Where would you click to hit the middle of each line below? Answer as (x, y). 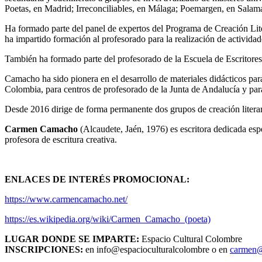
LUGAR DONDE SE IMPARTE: (72, 239)
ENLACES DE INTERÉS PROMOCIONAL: (97, 180)
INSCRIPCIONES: (44, 250)
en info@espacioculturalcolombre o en (156, 250)
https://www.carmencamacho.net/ (66, 199)
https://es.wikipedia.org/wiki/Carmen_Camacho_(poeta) (108, 219)
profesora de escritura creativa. (61, 140)
